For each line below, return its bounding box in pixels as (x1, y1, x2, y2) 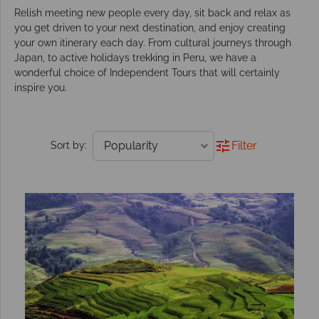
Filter (231, 139, 257, 153)
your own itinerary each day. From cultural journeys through (14, 36, 291, 48)
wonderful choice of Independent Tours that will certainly (14, 66, 280, 78)
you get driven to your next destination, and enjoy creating (14, 21, 286, 33)
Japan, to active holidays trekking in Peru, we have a (14, 51, 256, 63)
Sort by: (50, 140, 87, 152)
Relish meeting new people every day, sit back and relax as (14, 6, 291, 19)
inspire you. (14, 81, 67, 93)
